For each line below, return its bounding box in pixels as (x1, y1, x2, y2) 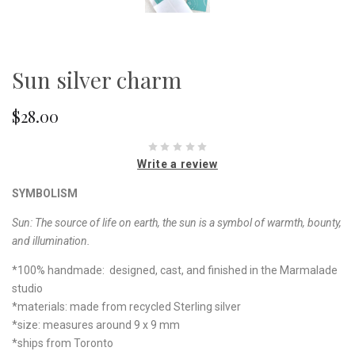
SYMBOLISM (12, 186, 78, 200)
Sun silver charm (12, 65, 181, 94)
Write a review (137, 157, 218, 170)
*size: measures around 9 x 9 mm (12, 318, 180, 331)
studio (12, 281, 43, 295)
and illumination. (12, 234, 90, 247)
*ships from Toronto (12, 336, 113, 349)
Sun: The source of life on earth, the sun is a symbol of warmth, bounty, (12, 216, 342, 229)
